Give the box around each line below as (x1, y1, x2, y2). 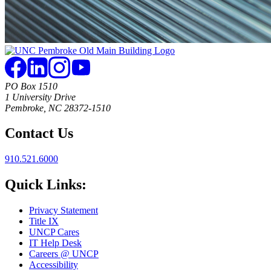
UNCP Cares (29, 227, 79, 238)
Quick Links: (5, 177, 87, 193)
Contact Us (5, 125, 73, 142)
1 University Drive (5, 91, 76, 102)
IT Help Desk (29, 238, 82, 249)
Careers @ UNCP (29, 249, 99, 260)
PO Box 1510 (5, 80, 57, 91)
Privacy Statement (29, 205, 98, 216)
